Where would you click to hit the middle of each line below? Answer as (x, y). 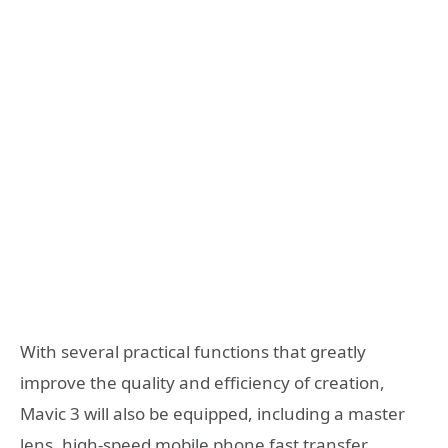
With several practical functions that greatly (193, 352)
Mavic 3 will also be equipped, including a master (212, 414)
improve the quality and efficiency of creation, (202, 383)
